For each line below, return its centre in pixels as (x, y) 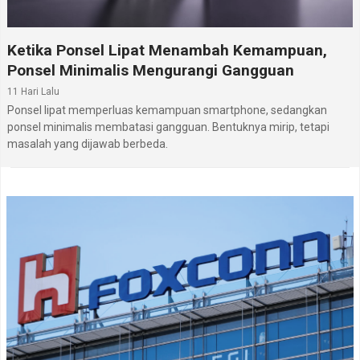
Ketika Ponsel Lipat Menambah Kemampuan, (167, 51)
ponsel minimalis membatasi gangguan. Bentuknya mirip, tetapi (168, 127)
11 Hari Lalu (33, 92)
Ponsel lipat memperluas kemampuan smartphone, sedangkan (167, 110)
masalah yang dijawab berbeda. (88, 144)
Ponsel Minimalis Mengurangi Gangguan (151, 71)
